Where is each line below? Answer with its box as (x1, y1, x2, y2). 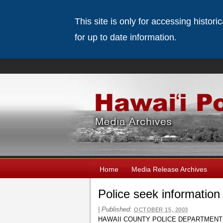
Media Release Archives (131, 165, 207, 173)
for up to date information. (74, 32, 177, 42)
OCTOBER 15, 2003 (134, 207, 188, 213)
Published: (102, 206, 134, 213)
